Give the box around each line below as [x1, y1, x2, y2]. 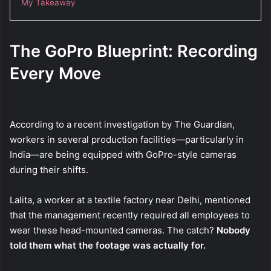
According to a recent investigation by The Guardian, [10, 119, 235, 131]
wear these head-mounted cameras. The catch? [10, 224, 217, 237]
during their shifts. [10, 164, 88, 176]
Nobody [217, 224, 250, 237]
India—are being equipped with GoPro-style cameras [10, 149, 237, 161]
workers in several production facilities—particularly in [10, 134, 244, 146]
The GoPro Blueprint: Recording [10, 41, 258, 61]
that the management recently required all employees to [10, 209, 250, 221]
